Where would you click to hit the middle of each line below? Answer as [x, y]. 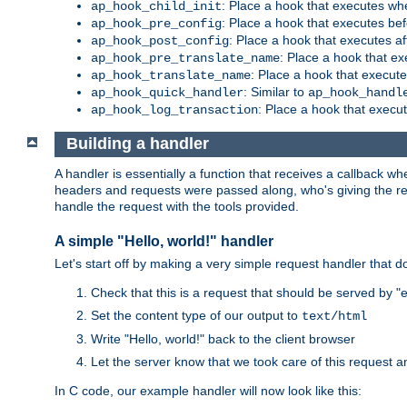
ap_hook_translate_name [171, 75]
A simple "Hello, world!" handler [164, 241]
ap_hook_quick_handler [167, 92]
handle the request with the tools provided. [177, 206]
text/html [334, 317]
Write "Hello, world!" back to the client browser [223, 339]
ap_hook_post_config [160, 40]
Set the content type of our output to [196, 316]
